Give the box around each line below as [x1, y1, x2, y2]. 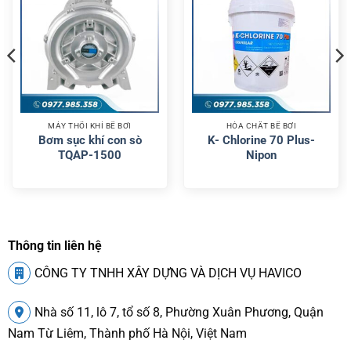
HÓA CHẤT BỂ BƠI [226, 121, 297, 130]
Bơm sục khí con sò [38, 132, 142, 147]
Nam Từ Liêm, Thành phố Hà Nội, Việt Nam [7, 325, 247, 341]
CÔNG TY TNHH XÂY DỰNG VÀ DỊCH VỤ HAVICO [34, 265, 302, 280]
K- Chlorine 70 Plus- [208, 132, 315, 147]
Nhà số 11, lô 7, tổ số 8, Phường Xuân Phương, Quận [34, 304, 324, 320]
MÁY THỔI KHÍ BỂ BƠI [48, 121, 132, 130]
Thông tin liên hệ [7, 237, 102, 253]
